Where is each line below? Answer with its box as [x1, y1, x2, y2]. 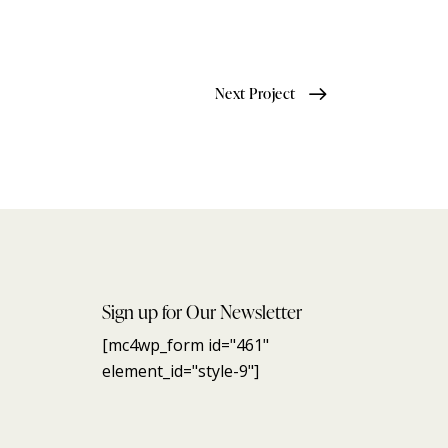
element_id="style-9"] [101, 359, 259, 382]
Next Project [214, 82, 296, 104]
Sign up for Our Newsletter [101, 297, 302, 325]
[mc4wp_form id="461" [101, 333, 269, 356]
